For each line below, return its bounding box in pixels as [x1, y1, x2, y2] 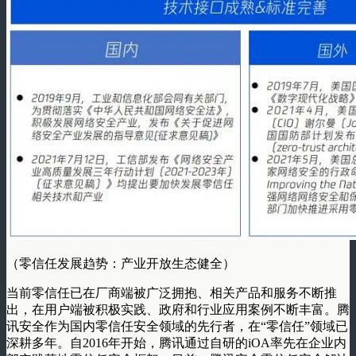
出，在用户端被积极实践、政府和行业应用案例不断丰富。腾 [6, 302, 350, 316]
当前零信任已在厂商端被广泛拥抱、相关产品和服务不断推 [6, 285, 337, 300]
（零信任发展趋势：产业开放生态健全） [6, 256, 235, 270]
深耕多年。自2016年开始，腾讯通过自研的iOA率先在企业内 [6, 335, 346, 350]
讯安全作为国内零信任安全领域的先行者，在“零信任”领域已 [6, 319, 348, 333]
